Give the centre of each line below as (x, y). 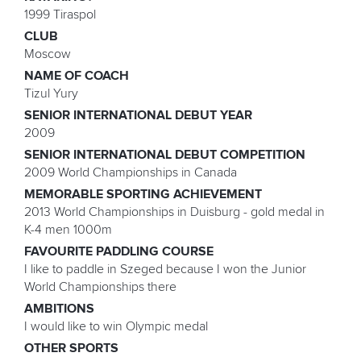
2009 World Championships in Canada (131, 173)
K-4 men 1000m (68, 230)
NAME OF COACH (77, 76)
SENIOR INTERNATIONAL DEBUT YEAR (138, 116)
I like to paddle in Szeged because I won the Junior (165, 270)
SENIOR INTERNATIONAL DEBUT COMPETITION (165, 155)
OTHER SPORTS (71, 349)
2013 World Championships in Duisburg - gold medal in (174, 212)
